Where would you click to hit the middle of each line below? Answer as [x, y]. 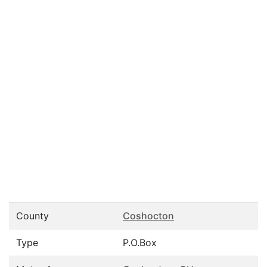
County [32, 216]
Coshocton [148, 216]
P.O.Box [140, 243]
